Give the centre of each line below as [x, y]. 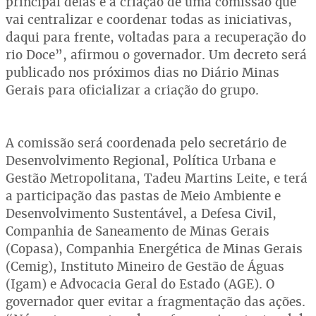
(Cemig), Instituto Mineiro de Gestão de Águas [145, 266]
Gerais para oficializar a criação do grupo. [132, 90]
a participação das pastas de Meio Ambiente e [143, 196]
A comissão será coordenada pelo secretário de [146, 143]
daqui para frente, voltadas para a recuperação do [156, 37]
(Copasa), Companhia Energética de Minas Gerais [154, 249]
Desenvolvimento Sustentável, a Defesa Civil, [141, 213]
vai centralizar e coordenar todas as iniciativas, [149, 19]
